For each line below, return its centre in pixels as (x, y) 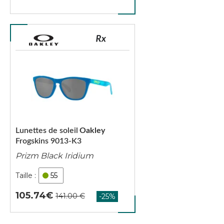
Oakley (92, 130)
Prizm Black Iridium (54, 156)
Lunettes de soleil (47, 130)
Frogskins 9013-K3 (48, 141)
